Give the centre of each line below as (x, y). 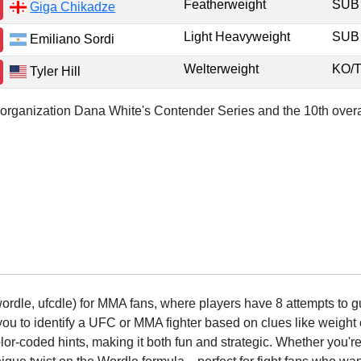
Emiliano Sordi (71, 39)
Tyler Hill (54, 71)
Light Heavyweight (237, 37)
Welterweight (221, 69)
